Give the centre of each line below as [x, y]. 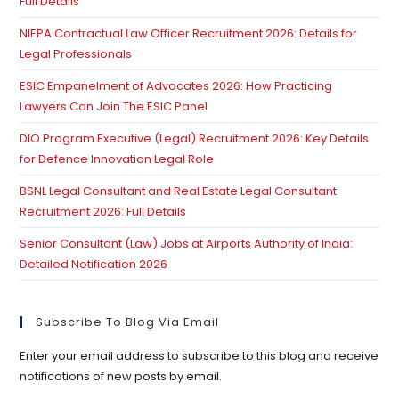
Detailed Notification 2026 [94, 265]
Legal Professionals [76, 54]
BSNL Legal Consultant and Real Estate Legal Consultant [179, 191]
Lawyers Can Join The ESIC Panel [114, 107]
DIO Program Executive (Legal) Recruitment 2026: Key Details [195, 139]
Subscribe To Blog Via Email [128, 322]
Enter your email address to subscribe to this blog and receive [199, 356]
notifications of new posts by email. [121, 377]
